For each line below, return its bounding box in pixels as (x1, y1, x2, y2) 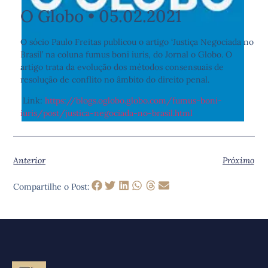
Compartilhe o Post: (13, 181, 90, 193)
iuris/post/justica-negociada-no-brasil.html (20, 108, 193, 119)
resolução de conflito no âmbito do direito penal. (20, 74, 210, 86)
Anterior (13, 154, 46, 166)
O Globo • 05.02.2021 (20, 5, 182, 28)
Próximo (222, 154, 254, 166)
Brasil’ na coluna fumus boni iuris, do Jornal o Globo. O (20, 49, 233, 60)
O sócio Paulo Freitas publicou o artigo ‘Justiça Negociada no (20, 36, 254, 48)
